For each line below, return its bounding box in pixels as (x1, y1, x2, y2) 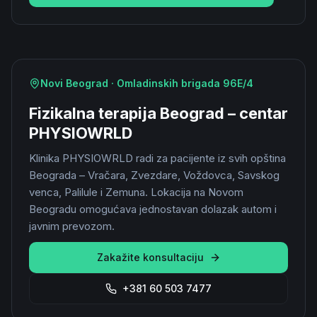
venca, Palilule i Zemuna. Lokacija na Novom (29, 185, 243, 199)
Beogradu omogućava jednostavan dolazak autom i (29, 202, 277, 216)
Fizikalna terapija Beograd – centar (29, 104, 288, 122)
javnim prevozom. (29, 219, 115, 233)
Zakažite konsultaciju (96, 251, 204, 263)
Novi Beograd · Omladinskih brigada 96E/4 (40, 77, 253, 89)
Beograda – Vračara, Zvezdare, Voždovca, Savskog (29, 168, 279, 182)
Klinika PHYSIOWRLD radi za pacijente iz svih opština (29, 151, 286, 165)
